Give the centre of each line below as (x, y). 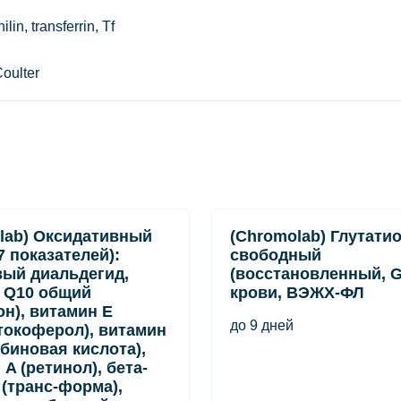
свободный (276, 255)
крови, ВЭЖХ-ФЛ (297, 293)
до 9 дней (262, 325)
